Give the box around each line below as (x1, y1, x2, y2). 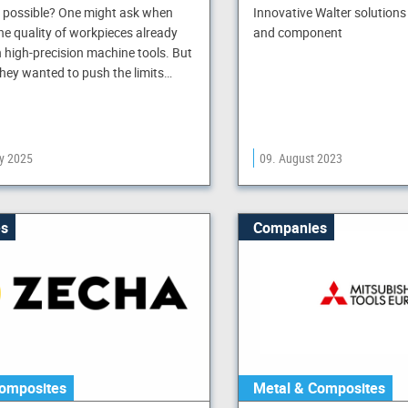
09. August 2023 (259, 149, 342, 168)
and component (252, 24, 342, 42)
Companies (252, 217, 327, 238)
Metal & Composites (252, 378, 385, 398)
